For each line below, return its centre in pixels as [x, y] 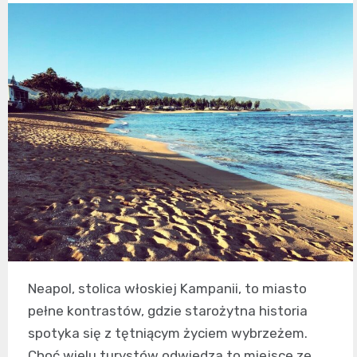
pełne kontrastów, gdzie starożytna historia [168, 311]
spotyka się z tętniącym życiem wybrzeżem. [168, 333]
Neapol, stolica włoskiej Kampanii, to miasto [167, 289]
